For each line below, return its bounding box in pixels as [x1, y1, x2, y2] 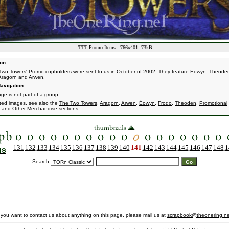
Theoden [175, 100, 196, 106]
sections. [57, 106, 80, 111]
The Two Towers [59, 100, 97, 106]
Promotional [199, 100, 227, 106]
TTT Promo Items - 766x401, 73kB [77, 44, 152, 50]
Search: [32, 158, 51, 164]
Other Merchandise [12, 106, 57, 111]
